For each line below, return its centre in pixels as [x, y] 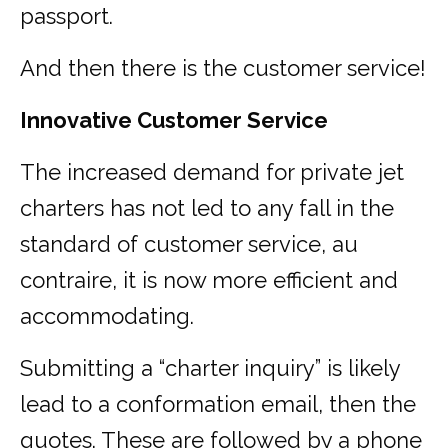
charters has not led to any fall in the [207, 208]
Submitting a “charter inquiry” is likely [210, 368]
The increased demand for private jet [212, 172]
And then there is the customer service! [223, 68]
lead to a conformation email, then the [218, 404]
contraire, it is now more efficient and [209, 280]
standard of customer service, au [189, 244]
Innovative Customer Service [174, 120]
